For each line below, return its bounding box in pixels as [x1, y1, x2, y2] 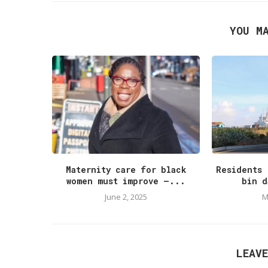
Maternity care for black [65, 164, 186, 176]
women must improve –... [66, 175, 185, 187]
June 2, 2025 [104, 191, 147, 203]
